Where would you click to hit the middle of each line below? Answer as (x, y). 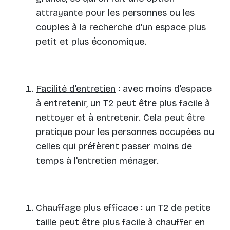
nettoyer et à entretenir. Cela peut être (120, 117)
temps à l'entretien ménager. (97, 160)
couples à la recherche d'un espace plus (121, 27)
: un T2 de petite (174, 208)
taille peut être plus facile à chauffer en (120, 222)
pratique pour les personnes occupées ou (125, 132)
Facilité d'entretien (76, 89)
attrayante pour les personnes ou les (115, 13)
